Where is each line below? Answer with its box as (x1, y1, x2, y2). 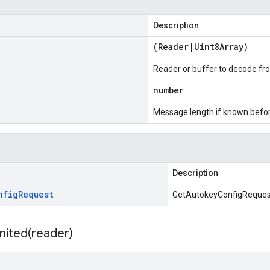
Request (18, 189, 54, 200)
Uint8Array (194, 41, 243, 52)
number (153, 84, 184, 96)
